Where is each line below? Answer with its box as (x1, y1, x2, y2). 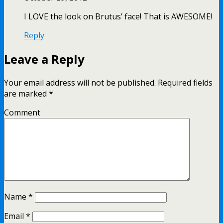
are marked (4, 88, 49, 99)
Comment (4, 107, 40, 118)
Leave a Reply (4, 50, 85, 67)
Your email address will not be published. (4, 77, 156, 88)
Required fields (156, 77, 213, 88)
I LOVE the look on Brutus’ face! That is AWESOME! (24, 10, 212, 22)
